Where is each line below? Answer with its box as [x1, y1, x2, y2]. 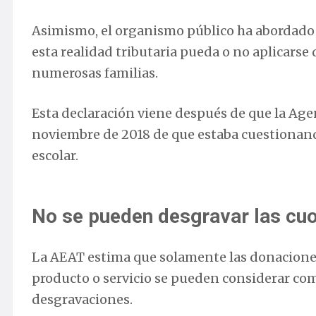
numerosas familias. [32, 65, 158, 82]
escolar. [32, 147, 78, 164]
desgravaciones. [32, 291, 133, 308]
